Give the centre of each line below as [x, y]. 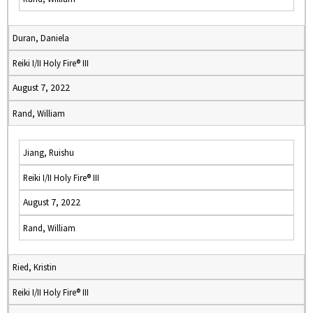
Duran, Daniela [41, 38]
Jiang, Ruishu [49, 152]
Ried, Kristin [35, 267]
